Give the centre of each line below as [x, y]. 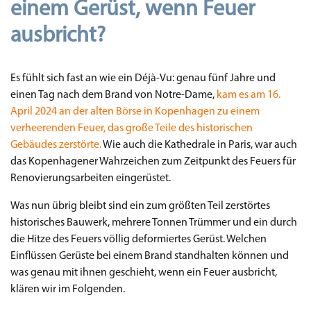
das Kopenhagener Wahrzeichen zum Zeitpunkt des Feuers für [153, 161]
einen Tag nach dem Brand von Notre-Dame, [114, 95]
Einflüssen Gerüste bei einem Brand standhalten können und [150, 256]
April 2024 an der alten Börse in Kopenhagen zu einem [135, 111]
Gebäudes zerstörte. [56, 145]
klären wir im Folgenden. [68, 289]
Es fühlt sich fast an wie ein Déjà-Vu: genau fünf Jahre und [143, 78]
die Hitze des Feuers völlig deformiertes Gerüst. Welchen [138, 239]
